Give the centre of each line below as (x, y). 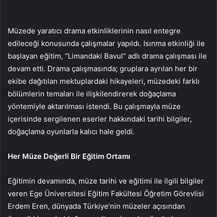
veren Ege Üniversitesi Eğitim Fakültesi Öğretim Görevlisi (106, 193)
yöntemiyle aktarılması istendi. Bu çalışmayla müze (94, 106)
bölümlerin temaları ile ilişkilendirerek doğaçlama (92, 93)
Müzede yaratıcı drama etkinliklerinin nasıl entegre (94, 31)
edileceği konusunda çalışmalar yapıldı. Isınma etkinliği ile (106, 43)
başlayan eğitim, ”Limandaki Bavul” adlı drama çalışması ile (107, 56)
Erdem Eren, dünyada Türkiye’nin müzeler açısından (96, 206)
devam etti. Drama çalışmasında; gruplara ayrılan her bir (103, 68)
